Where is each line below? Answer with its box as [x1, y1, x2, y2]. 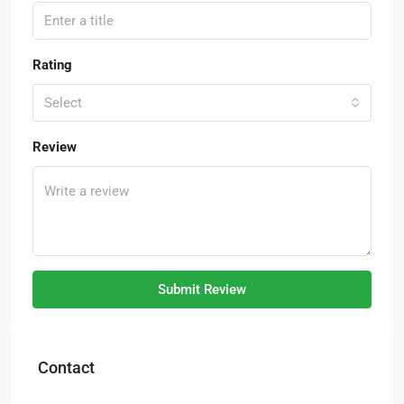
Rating [32, 57, 72, 73]
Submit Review [158, 281, 246, 298]
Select [44, 95, 82, 111]
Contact [38, 358, 95, 377]
